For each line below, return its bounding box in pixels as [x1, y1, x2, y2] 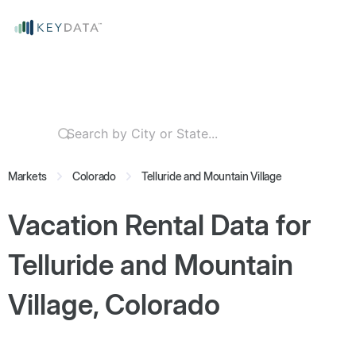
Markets [8, 169, 48, 183]
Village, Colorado [8, 288, 220, 321]
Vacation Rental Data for [8, 208, 311, 242]
